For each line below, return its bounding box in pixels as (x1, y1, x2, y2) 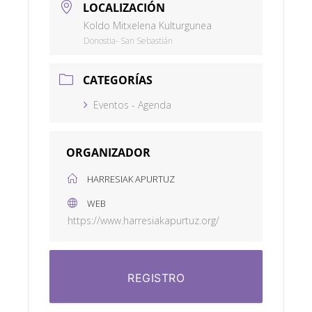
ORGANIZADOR (66, 145, 150, 160)
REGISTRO (127, 271, 185, 285)
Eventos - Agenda (93, 98, 171, 111)
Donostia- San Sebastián (84, 35, 173, 47)
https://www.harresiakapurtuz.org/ (68, 214, 219, 227)
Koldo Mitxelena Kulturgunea (84, 19, 212, 32)
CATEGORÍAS (83, 72, 153, 88)
